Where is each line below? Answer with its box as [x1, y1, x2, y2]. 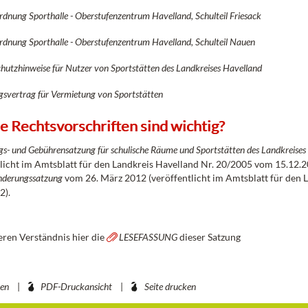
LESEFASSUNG [119, 231, 178, 243]
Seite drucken [144, 280, 196, 292]
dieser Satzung [177, 231, 241, 243]
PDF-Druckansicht [41, 280, 113, 292]
